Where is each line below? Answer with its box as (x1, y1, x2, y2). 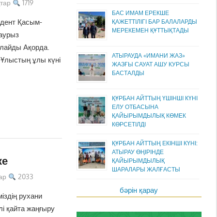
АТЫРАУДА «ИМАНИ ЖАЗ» (111, 51, 185, 59)
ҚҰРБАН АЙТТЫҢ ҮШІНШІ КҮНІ (111, 94, 198, 102)
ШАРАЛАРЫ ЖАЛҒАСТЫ (111, 165, 180, 173)
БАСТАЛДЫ (111, 69, 144, 77)
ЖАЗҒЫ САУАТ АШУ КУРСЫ (111, 60, 189, 68)
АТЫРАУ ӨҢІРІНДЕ (111, 148, 164, 155)
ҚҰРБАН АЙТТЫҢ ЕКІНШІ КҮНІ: (111, 139, 198, 147)
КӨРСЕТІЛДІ (111, 120, 146, 128)
